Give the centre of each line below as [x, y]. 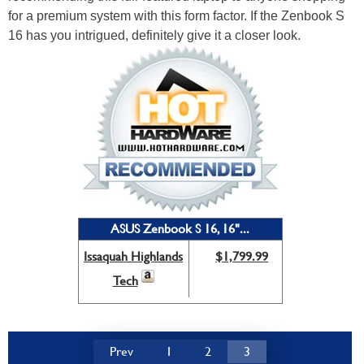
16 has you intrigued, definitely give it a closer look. [154, 36]
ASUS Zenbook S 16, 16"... [180, 229]
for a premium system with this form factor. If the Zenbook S [176, 16]
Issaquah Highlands [133, 257]
